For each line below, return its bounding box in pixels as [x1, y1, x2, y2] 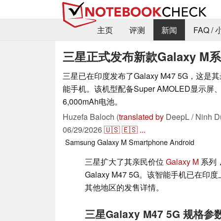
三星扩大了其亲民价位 [85, 155, 166, 167]
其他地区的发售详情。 [85, 181, 164, 193]
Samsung [65, 136, 95, 147]
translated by [119, 110, 164, 122]
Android [170, 136, 194, 147]
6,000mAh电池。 [63, 95, 122, 107]
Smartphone [129, 136, 168, 147]
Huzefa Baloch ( [63, 110, 119, 122]
